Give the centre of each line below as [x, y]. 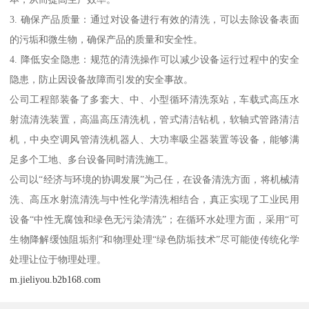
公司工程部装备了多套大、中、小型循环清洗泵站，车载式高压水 [154, 100]
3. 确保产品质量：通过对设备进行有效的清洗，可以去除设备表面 [154, 20]
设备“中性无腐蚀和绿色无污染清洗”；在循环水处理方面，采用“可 [154, 220]
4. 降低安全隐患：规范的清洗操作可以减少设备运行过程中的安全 [154, 60]
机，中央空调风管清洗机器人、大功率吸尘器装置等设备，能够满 [154, 140]
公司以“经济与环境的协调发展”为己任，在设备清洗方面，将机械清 [154, 180]
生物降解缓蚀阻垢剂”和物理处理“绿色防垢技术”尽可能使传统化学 [154, 240]
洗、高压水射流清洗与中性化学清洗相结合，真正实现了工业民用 [154, 200]
